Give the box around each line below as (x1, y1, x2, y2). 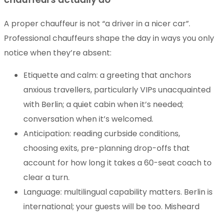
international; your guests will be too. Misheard (23, 201, 200, 213)
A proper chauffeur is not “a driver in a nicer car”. (4, 18, 190, 30)
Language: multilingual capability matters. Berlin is (23, 186, 213, 198)
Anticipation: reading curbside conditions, (23, 128, 180, 140)
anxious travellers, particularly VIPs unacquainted (23, 84, 211, 96)
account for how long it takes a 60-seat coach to (23, 157, 212, 169)
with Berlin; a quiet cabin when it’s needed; (23, 99, 183, 110)
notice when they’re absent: (4, 47, 111, 59)
